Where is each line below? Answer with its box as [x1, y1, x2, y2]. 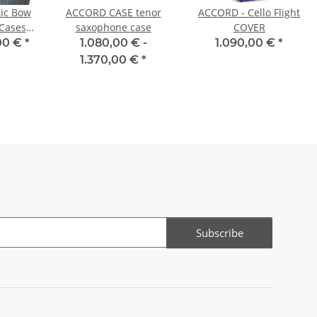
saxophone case [75, 21, 151, 35]
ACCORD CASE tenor [65, 6, 161, 20]
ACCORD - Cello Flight [198, 6, 300, 20]
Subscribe [195, 225, 243, 240]
